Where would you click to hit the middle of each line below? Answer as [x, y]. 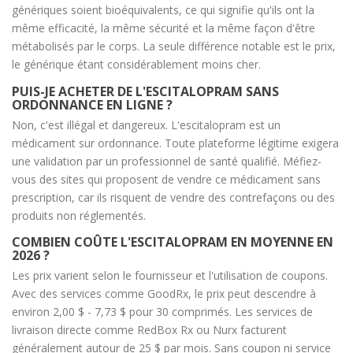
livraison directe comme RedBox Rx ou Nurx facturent [149, 330]
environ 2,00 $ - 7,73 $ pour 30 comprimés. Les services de [162, 312]
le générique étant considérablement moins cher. [136, 64]
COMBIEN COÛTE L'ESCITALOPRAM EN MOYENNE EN [173, 242]
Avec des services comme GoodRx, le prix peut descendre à [164, 294]
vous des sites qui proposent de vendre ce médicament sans [166, 179]
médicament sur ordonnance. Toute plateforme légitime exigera [175, 143]
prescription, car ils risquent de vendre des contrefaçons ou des [173, 197]
